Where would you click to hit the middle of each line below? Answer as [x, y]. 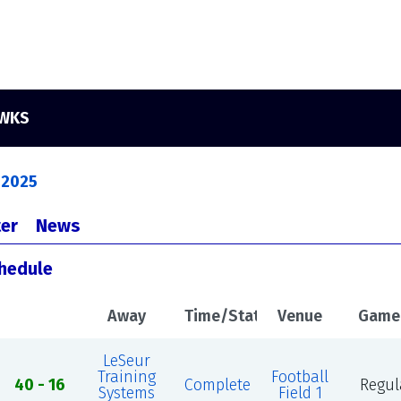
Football [300, 377]
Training [126, 377]
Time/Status [230, 316]
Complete [217, 385]
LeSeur [126, 361]
